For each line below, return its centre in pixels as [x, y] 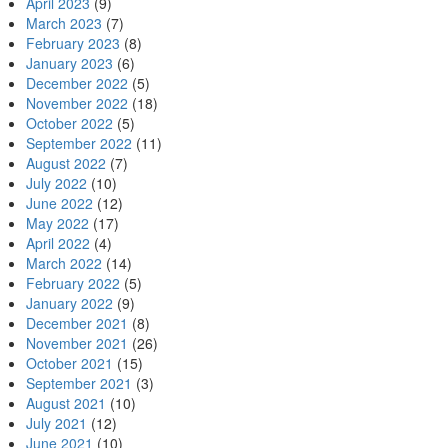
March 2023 [64, 23]
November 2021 [77, 343]
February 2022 [73, 283]
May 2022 [57, 223]
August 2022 [66, 163]
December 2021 [77, 323]
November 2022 [77, 103]
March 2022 [64, 263]
